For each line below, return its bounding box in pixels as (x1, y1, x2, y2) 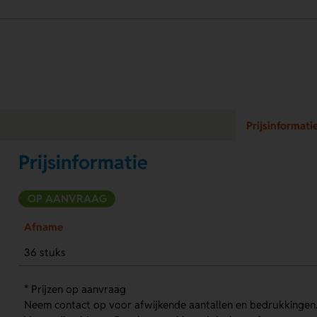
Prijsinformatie (18, 150, 149, 175)
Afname (23, 219, 63, 234)
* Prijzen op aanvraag (23, 282, 126, 296)
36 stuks (23, 245, 66, 259)
